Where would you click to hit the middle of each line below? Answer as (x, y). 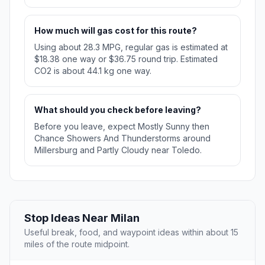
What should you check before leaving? (118, 110)
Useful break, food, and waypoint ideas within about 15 (131, 232)
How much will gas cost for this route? (116, 31)
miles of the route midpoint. (77, 244)
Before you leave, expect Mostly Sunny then (122, 127)
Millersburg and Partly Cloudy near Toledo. (118, 150)
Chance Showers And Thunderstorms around (122, 138)
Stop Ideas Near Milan (82, 218)
